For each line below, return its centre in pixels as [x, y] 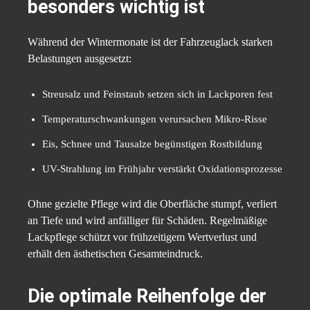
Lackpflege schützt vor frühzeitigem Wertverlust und [142, 237]
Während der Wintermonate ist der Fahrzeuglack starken [150, 42]
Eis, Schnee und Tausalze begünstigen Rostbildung [152, 144]
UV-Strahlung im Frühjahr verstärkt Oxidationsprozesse [162, 169]
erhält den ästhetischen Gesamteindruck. [115, 254]
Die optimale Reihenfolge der [147, 297]
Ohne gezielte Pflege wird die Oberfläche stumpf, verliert [152, 204]
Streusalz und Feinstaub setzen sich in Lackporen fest [157, 94]
